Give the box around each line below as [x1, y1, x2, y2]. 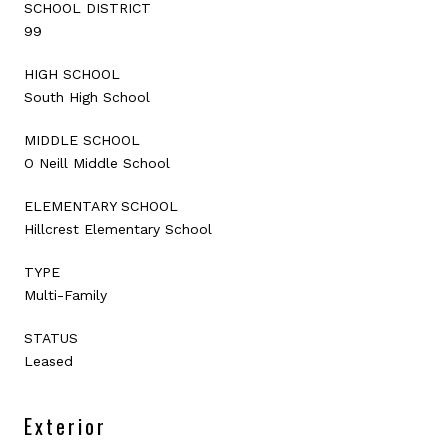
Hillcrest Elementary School [24, 220, 212, 237]
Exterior [24, 410, 107, 441]
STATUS [24, 329, 78, 346]
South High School [24, 88, 150, 105]
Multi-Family [24, 286, 107, 303]
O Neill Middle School [24, 154, 170, 171]
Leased [24, 352, 73, 369]
